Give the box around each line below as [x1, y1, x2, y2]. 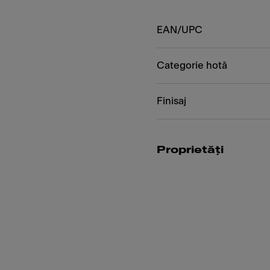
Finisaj [157, 96, 186, 106]
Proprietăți [157, 145, 224, 155]
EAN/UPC [157, 25, 202, 35]
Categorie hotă [157, 60, 227, 71]
